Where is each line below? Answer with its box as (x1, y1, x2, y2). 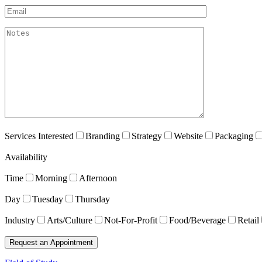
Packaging (215, 130, 253, 141)
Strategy (132, 130, 162, 141)
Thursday (75, 194, 110, 204)
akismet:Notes (4, 26, 56, 36)
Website (174, 130, 203, 141)
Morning (35, 173, 67, 183)
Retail (237, 215, 259, 225)
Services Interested (5, 130, 74, 141)
